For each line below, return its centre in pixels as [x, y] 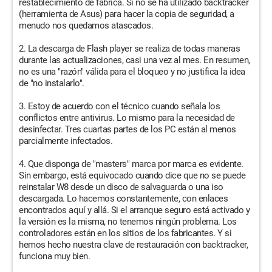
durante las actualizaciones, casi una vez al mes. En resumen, [134, 60]
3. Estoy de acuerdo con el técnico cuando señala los [119, 106]
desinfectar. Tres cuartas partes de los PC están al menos [127, 129]
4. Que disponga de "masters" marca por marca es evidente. [131, 164]
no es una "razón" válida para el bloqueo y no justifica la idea [132, 72]
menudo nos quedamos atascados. [86, 25]
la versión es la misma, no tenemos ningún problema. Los [128, 222]
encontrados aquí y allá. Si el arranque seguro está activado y [134, 210]
